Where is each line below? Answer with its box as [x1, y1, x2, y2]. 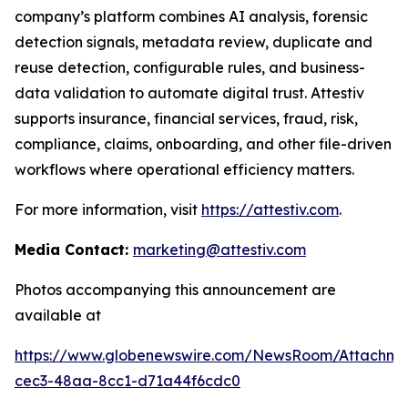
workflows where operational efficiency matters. [15, 160, 354, 179]
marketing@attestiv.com [133, 240, 306, 260]
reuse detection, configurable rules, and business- [15, 58, 365, 77]
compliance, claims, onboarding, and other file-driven [15, 135, 392, 154]
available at [15, 306, 101, 325]
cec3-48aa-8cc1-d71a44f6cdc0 [15, 372, 240, 391]
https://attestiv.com [201, 200, 339, 219]
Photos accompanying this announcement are [15, 280, 336, 300]
